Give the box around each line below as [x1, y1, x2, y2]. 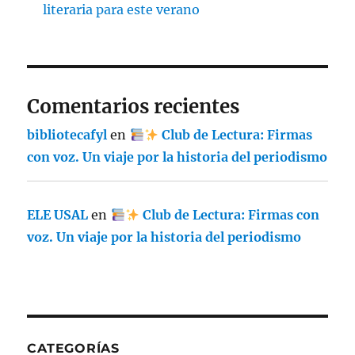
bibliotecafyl [27, 127, 108, 143]
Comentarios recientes [27, 94, 240, 120]
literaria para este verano [43, 2, 200, 18]
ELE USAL [27, 207, 89, 223]
